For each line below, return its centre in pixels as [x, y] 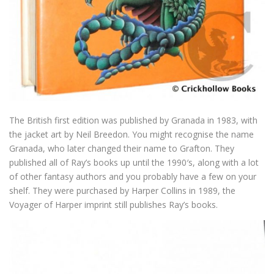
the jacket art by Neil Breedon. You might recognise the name [131, 135]
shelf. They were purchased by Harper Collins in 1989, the [122, 191]
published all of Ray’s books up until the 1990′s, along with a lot [134, 163]
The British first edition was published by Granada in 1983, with [133, 120]
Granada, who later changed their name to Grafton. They [122, 149]
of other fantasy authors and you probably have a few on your [133, 177]
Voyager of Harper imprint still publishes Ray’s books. [113, 205]
